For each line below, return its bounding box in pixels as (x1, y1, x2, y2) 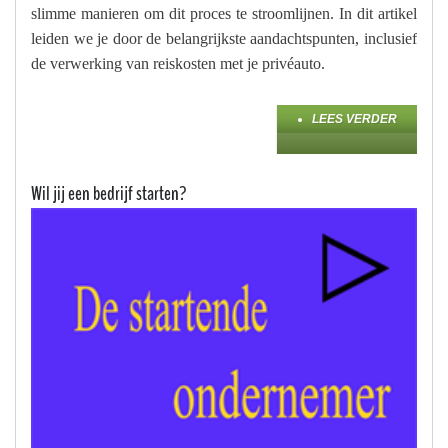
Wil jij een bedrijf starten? (31, 180, 187, 208)
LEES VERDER (312, 112, 397, 127)
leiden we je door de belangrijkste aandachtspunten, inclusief (31, 30, 417, 48)
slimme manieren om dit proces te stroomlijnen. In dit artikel (31, 5, 417, 23)
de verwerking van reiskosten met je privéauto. (31, 55, 325, 73)
